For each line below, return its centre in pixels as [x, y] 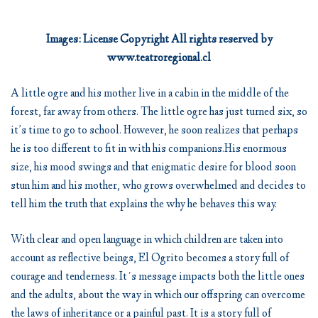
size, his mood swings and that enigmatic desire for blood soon [153, 168]
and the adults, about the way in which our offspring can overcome [158, 296]
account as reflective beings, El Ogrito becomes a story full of [150, 259]
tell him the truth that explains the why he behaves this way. [144, 205]
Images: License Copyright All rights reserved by [159, 40]
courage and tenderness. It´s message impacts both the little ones [158, 277]
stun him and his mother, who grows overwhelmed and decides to [158, 186]
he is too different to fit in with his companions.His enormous [149, 149]
